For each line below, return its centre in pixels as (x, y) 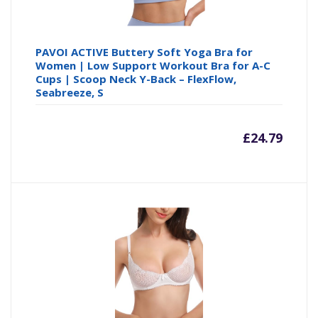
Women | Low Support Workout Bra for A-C (153, 66)
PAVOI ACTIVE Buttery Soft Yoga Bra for (144, 52)
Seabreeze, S (70, 93)
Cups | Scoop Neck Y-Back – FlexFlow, (136, 79)
